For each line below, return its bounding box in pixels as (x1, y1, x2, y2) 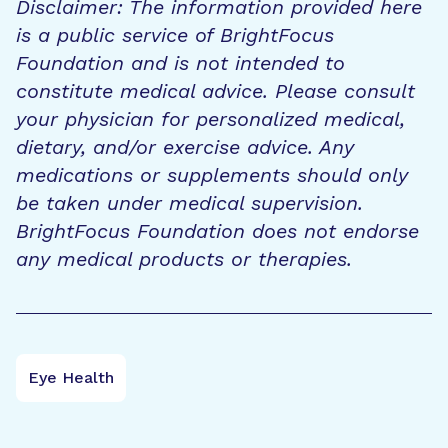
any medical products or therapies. (16, 246, 352, 271)
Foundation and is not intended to (16, 50, 345, 75)
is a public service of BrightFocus (16, 22, 334, 47)
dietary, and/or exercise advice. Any (16, 134, 354, 159)
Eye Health (28, 367, 114, 387)
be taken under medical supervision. (16, 190, 363, 215)
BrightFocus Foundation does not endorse (16, 218, 419, 243)
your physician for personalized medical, (16, 106, 405, 131)
